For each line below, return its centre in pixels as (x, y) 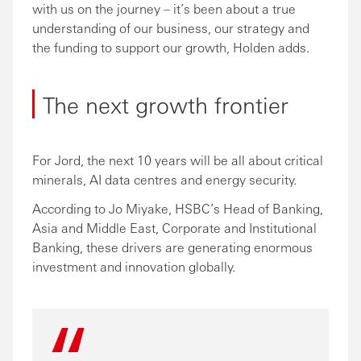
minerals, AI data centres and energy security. (164, 179)
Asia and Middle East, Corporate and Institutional (174, 228)
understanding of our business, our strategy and (171, 28)
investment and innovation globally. (134, 266)
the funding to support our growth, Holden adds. (171, 47)
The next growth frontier (166, 104)
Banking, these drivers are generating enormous (172, 247)
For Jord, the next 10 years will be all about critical (178, 160)
